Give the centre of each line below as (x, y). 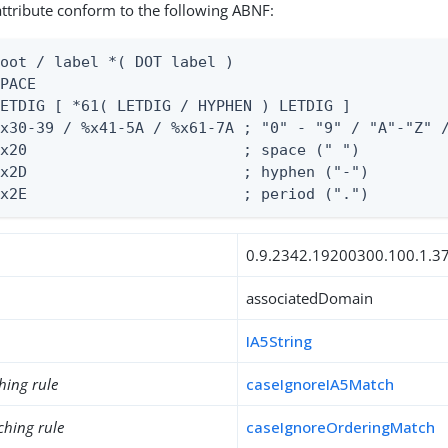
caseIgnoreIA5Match (320, 384)
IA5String (279, 341)
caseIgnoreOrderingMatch (341, 427)
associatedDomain (310, 298)
